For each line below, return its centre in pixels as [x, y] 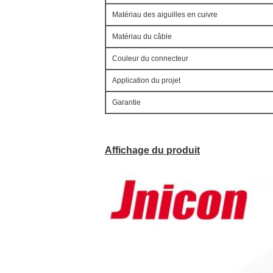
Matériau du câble [142, 37]
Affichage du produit [152, 150]
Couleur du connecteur [150, 58]
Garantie [126, 102]
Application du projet [146, 80]
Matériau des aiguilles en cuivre [165, 15]
